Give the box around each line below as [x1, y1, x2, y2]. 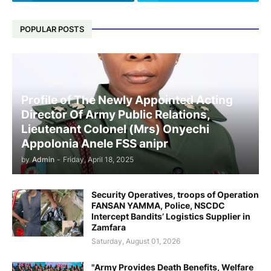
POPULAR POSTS [20, 24, 84, 34]
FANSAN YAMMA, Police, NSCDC [91, 200, 225, 211]
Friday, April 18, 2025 [63, 155, 134, 164]
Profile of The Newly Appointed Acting [21, 93, 233, 107]
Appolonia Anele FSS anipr [21, 137, 168, 151]
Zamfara [91, 222, 126, 232]
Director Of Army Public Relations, [21, 108, 210, 122]
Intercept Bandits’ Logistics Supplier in [91, 211, 250, 221]
